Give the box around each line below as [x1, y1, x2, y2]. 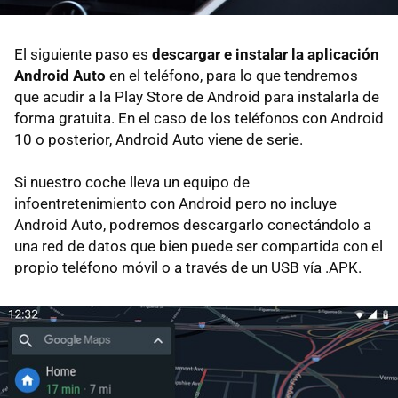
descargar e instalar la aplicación [152, 45, 379, 64]
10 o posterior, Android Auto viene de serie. [14, 131, 303, 149]
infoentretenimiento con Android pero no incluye [14, 195, 337, 213]
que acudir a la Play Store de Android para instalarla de [14, 88, 379, 107]
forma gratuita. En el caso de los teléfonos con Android [14, 109, 384, 128]
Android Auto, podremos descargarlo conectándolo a [14, 216, 371, 235]
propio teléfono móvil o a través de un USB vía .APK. [14, 259, 362, 277]
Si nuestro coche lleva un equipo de [14, 173, 250, 192]
